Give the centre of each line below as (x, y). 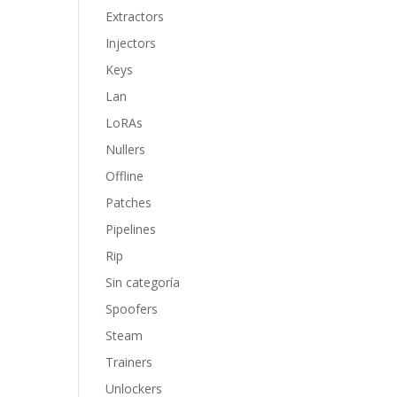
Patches (129, 202)
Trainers (129, 362)
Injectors (131, 43)
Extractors (135, 16)
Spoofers (132, 309)
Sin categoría (143, 282)
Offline (125, 176)
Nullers (126, 149)
